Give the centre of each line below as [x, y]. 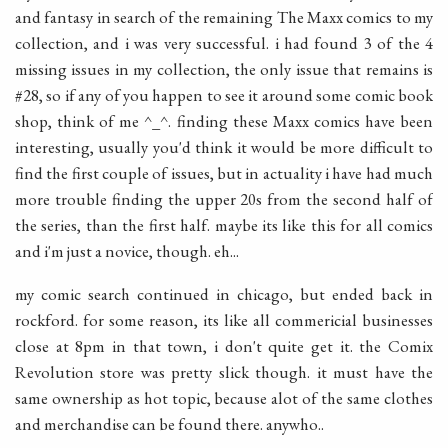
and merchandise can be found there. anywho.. [169, 424]
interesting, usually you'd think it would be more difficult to [224, 147]
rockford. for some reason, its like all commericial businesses [224, 320]
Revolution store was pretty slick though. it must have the [224, 372]
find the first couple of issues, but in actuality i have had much [224, 173]
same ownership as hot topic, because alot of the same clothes [224, 398]
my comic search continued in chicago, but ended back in [224, 294]
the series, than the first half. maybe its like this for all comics [224, 225]
